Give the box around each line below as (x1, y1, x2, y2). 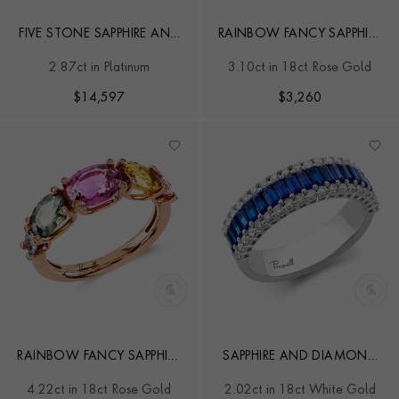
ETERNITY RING (254, 370, 346, 381)
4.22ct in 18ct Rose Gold (27, 384, 172, 396)
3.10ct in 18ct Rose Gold (228, 61, 372, 74)
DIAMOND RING (49, 46, 150, 59)
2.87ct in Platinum (48, 61, 150, 74)
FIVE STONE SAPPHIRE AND (19, 28, 180, 40)
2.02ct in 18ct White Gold (224, 384, 376, 396)
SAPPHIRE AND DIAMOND (223, 351, 378, 362)
